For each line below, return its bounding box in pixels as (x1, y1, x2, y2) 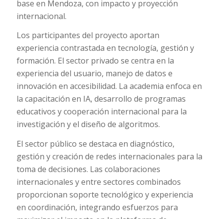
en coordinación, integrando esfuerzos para (16, 201, 178, 213)
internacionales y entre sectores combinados (16, 176, 181, 187)
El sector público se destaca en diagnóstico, (16, 138, 175, 149)
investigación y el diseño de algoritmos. (16, 119, 160, 130)
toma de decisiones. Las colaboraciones (16, 163, 160, 175)
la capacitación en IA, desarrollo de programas (16, 93, 186, 105)
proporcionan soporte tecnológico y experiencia (16, 189, 193, 200)
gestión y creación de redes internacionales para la (16, 151, 202, 162)
